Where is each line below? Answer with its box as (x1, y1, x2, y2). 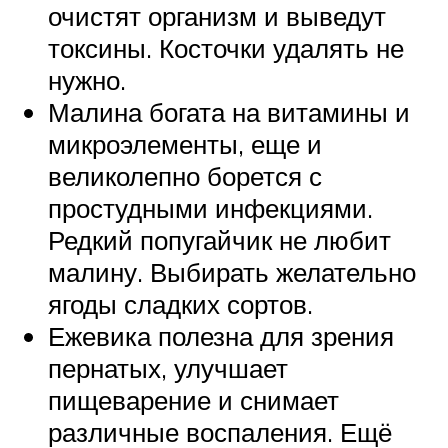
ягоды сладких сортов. (48, 288, 313, 321)
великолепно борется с (48, 160, 322, 193)
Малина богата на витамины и (48, 96, 410, 129)
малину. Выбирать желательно (48, 256, 416, 289)
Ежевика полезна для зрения (48, 320, 394, 353)
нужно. (48, 64, 126, 97)
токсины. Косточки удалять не (48, 32, 404, 65)
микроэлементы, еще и (48, 128, 322, 161)
